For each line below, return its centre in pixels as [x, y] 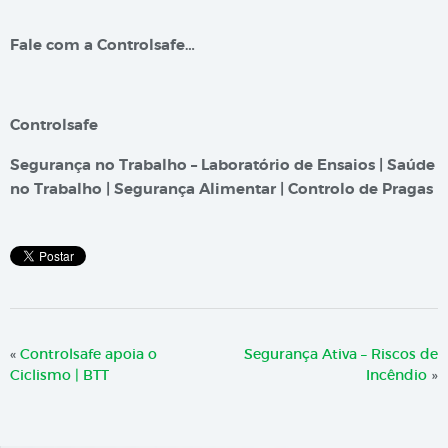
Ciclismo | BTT [59, 375]
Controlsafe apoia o [88, 354]
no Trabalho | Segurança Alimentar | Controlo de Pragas [221, 189]
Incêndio [396, 375]
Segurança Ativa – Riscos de [341, 354]
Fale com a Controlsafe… [102, 45]
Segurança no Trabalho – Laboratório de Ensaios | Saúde [222, 165]
